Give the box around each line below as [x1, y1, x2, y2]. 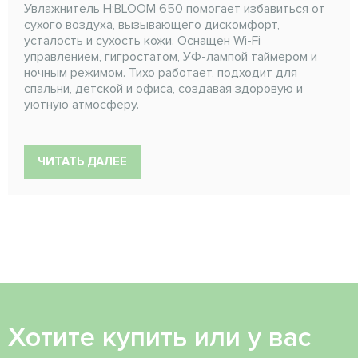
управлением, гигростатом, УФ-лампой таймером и [24, 48, 317, 65]
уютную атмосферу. [24, 96, 139, 113]
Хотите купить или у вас [8, 320, 312, 354]
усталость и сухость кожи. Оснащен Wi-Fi [24, 32, 261, 49]
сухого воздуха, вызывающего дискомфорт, [24, 16, 280, 33]
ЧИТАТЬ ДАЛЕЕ [38, 153, 127, 169]
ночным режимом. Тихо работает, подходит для [24, 64, 297, 81]
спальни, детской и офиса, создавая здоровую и [24, 80, 303, 97]
